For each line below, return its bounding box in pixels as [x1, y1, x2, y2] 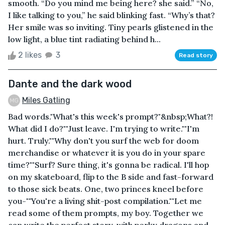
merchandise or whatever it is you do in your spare [8, 148, 205, 158]
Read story [179, 51, 213, 59]
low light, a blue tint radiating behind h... [8, 34, 161, 44]
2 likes [16, 50, 44, 60]
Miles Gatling [22, 95, 70, 105]
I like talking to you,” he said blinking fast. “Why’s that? [8, 10, 215, 20]
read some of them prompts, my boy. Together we [8, 208, 203, 218]
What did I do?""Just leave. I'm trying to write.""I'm [8, 124, 199, 134]
